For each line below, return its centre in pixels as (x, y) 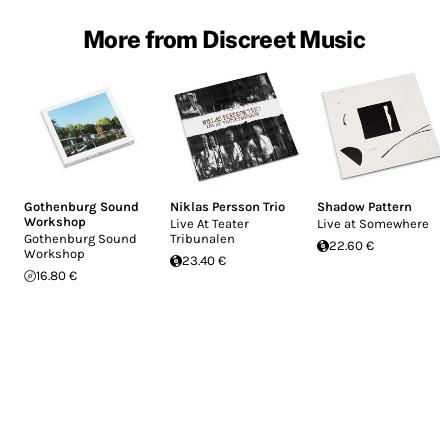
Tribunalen (203, 239)
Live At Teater (210, 224)
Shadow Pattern (364, 207)
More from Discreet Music (224, 38)
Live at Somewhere (372, 224)
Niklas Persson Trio (228, 207)
